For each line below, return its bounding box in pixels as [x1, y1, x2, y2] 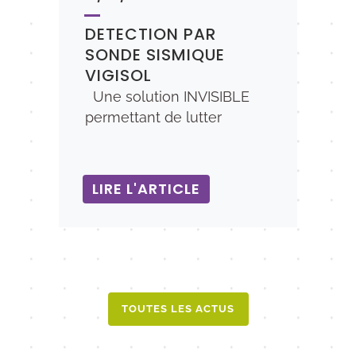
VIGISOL [85, 64, 152, 87]
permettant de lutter [85, 109, 222, 126]
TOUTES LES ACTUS [122, 303, 234, 315]
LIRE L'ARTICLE [92, 179, 200, 199]
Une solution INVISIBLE [85, 88, 250, 105]
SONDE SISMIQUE [85, 44, 225, 66]
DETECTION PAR [85, 23, 216, 45]
